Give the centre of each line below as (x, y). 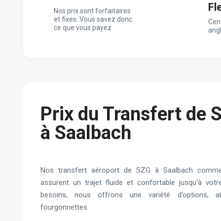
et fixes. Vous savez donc (93, 19)
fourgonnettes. (65, 207)
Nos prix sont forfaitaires (92, 11)
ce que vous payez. (83, 27)
